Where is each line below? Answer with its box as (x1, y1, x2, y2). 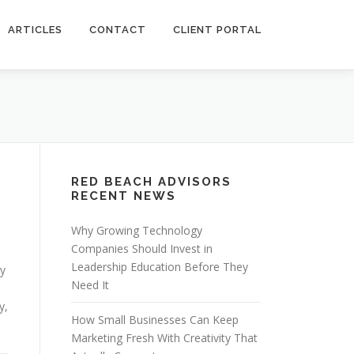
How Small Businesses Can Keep (71, 312, 239, 327)
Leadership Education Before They (71, 259, 248, 274)
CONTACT (89, 24, 146, 36)
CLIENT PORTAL (173, 24, 262, 36)
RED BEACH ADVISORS (71, 175, 232, 189)
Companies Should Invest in (71, 241, 213, 256)
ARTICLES (8, 24, 62, 36)
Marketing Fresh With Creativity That (71, 330, 258, 345)
